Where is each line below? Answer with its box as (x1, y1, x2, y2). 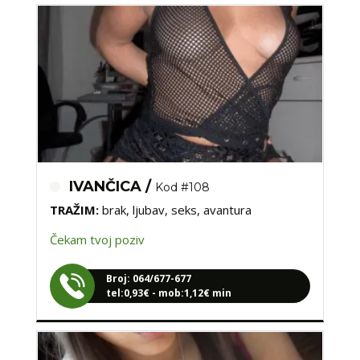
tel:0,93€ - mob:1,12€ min (105, 274, 231, 288)
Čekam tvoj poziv (49, 219, 145, 236)
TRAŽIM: (49, 190, 102, 207)
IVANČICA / (68, 166, 155, 184)
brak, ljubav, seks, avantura (101, 190, 252, 207)
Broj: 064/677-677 (105, 260, 191, 274)
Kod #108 (154, 168, 210, 183)
